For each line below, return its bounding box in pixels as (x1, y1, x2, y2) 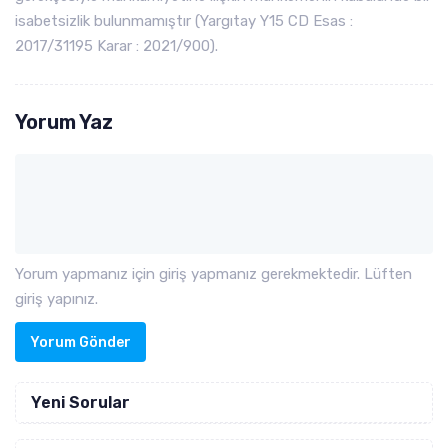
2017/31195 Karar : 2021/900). (15, 37, 218, 55)
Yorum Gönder (30, 333, 131, 351)
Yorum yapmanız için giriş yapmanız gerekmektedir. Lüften (15, 265, 412, 283)
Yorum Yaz (15, 110, 113, 134)
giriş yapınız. (15, 290, 98, 308)
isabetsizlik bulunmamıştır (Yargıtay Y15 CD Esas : (15, 12, 353, 30)
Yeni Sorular (31, 393, 130, 412)
